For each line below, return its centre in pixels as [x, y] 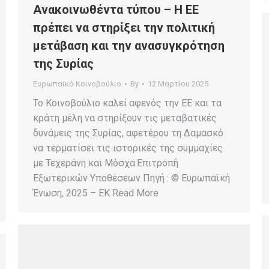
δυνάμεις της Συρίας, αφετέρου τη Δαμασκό [128, 133]
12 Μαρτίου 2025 [178, 84]
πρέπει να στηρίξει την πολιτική [124, 28]
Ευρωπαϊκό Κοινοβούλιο [77, 84]
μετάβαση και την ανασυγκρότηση [129, 46]
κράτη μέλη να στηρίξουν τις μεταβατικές [125, 118]
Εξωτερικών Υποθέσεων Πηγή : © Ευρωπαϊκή [131, 178]
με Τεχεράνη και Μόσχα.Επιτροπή [106, 163]
